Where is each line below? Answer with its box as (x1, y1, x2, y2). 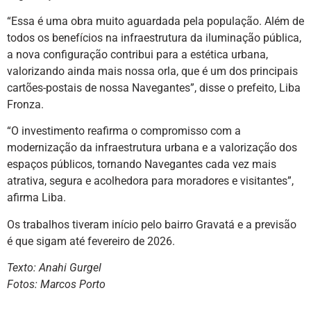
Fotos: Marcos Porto (7, 278, 106, 292)
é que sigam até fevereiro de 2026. (7, 234, 175, 248)
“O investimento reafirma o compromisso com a (7, 124, 241, 138)
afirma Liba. (7, 191, 66, 205)
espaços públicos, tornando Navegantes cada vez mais (7, 158, 276, 171)
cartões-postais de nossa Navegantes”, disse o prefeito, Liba (7, 81, 301, 94)
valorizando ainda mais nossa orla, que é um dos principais (7, 64, 298, 78)
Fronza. (7, 97, 44, 111)
